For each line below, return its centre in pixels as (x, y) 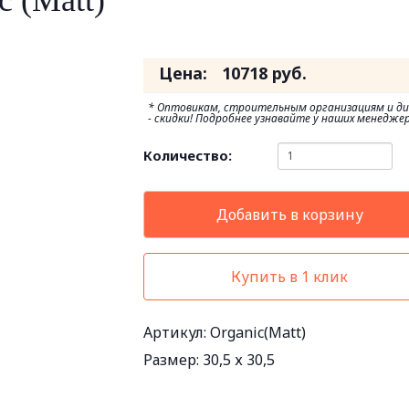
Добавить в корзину (289, 215)
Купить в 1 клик (290, 277)
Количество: (188, 155)
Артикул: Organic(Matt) (225, 332)
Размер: (173, 360)
